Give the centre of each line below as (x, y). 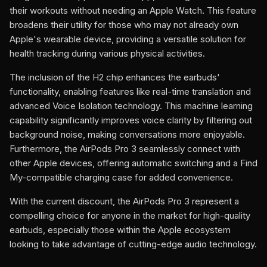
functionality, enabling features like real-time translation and (130, 91)
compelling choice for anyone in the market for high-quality (130, 215)
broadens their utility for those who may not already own (124, 25)
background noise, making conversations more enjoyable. (127, 134)
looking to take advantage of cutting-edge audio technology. (133, 244)
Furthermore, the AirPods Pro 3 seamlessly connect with (125, 149)
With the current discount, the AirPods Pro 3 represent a (124, 201)
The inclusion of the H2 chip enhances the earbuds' (115, 77)
